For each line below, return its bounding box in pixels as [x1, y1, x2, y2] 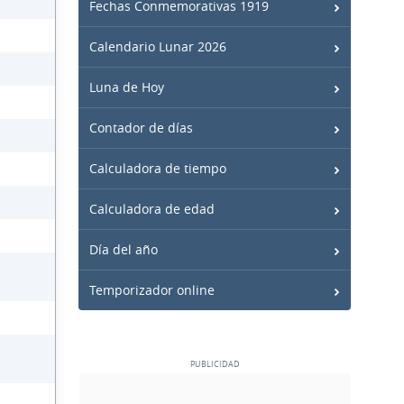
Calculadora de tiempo [89, 160, 226, 177]
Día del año [89, 241, 158, 258]
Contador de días [89, 119, 193, 136]
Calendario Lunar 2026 [89, 38, 226, 55]
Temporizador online [89, 281, 215, 298]
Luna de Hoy [89, 78, 164, 96]
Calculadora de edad [89, 200, 215, 217]
